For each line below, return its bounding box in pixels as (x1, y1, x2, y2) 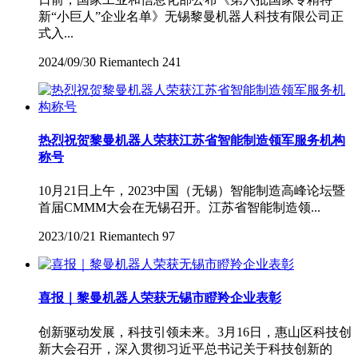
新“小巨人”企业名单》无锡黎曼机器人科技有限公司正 (38, 9, 344, 23)
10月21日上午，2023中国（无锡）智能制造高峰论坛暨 (38, 184, 345, 198)
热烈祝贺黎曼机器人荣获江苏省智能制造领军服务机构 (38, 133, 345, 147)
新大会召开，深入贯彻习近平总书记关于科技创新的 (38, 341, 332, 356)
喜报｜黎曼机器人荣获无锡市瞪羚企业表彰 (38, 291, 281, 305)
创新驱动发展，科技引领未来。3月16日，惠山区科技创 (38, 324, 352, 339)
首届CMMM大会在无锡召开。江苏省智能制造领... (38, 201, 320, 215)
